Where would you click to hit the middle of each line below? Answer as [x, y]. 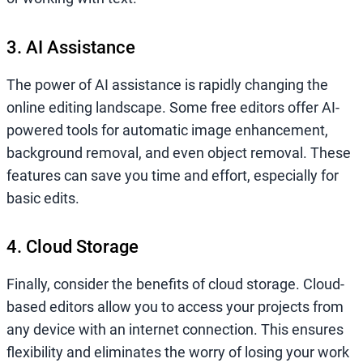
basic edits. [43, 198]
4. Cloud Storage [73, 247]
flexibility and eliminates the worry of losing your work [178, 352]
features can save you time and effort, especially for [173, 175]
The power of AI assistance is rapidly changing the [167, 84]
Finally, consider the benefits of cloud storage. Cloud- [175, 284]
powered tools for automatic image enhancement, [167, 130]
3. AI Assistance [71, 47]
